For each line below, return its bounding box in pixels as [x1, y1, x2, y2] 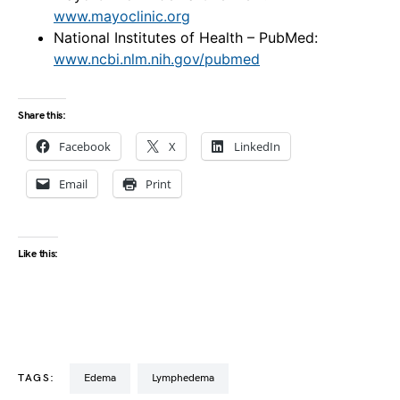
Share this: [18, 109, 66, 123]
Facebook [59, 138, 111, 155]
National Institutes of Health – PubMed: [54, 29, 318, 47]
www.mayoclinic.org [54, 7, 190, 26]
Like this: [18, 247, 58, 262]
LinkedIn [234, 138, 280, 155]
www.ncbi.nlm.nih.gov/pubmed [54, 50, 260, 69]
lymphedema [155, 371, 214, 386]
